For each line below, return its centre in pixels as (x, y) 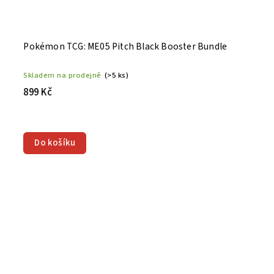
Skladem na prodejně (62, 75)
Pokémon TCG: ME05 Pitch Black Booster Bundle (125, 46)
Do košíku (55, 143)
